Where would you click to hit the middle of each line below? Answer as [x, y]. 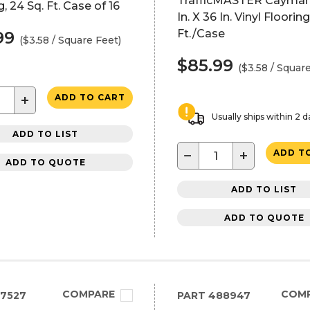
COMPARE [88, 294]
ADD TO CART [90, 97]
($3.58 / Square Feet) [70, 40]
